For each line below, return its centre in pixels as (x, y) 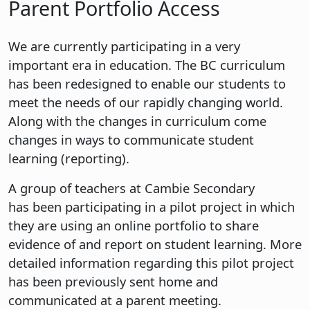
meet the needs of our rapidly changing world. (146, 102)
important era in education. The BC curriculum (147, 64)
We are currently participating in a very (124, 46)
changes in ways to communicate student (131, 139)
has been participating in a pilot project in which (152, 206)
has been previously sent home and (113, 281)
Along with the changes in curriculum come (137, 120)
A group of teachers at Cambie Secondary (131, 188)
